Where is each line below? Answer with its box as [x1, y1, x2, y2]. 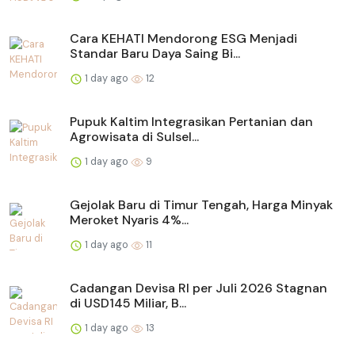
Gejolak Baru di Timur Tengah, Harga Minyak [70, 197, 333, 214]
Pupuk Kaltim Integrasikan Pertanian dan [70, 113, 313, 131]
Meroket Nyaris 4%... [70, 212, 189, 229]
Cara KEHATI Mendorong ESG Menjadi [70, 30, 297, 48]
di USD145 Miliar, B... [70, 295, 186, 312]
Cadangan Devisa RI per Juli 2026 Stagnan [70, 280, 327, 297]
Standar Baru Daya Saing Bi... [70, 45, 240, 63]
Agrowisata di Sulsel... [70, 128, 199, 146]
